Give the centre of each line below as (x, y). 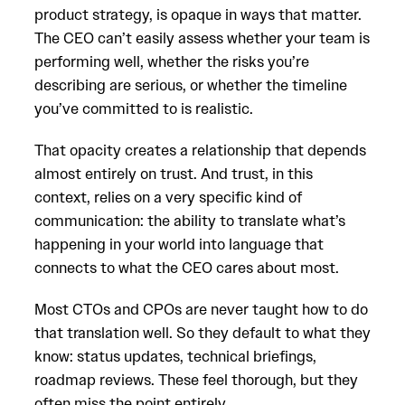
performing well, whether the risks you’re (172, 61)
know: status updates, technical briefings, (175, 356)
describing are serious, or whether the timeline (191, 85)
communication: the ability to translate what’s (190, 221)
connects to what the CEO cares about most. (187, 268)
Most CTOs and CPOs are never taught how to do (201, 309)
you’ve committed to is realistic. (144, 108)
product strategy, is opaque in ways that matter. (198, 14)
